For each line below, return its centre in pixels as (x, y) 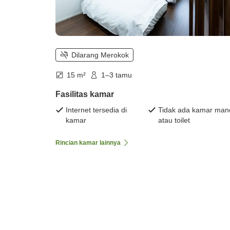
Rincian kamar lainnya (88, 143)
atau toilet (174, 120)
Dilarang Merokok (100, 55)
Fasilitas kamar (85, 94)
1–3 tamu (117, 75)
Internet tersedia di (96, 110)
